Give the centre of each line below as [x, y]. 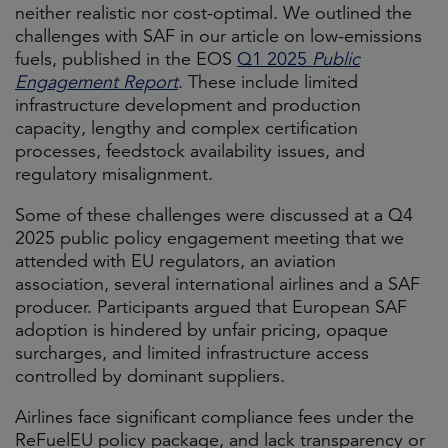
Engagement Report [96, 82]
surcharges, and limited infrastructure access [192, 353]
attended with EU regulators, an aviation [175, 261]
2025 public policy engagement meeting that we [209, 238]
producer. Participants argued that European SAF [211, 307]
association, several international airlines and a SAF [217, 284]
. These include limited [268, 82]
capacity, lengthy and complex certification [186, 128]
